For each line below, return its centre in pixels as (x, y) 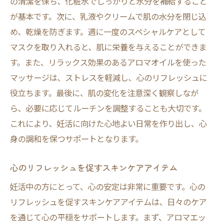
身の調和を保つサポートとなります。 (76, 139)
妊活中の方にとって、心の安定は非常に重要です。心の (108, 186)
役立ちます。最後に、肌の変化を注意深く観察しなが (104, 93)
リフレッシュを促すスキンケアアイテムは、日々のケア (108, 202)
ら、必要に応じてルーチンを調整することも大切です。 (108, 108)
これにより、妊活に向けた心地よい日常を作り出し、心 (108, 123)
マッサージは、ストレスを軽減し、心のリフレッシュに (109, 77)
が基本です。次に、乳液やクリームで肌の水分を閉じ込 (108, 16)
